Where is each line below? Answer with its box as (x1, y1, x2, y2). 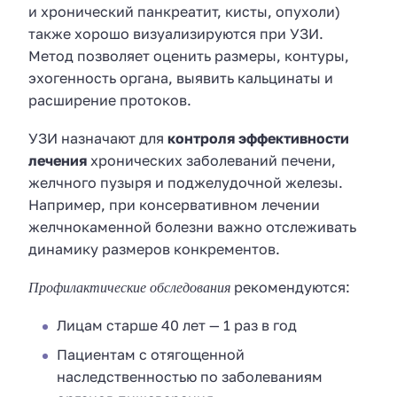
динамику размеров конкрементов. (28, 239, 280, 258)
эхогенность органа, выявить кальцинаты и (28, 69, 333, 88)
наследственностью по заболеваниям (57, 368, 323, 386)
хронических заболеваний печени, (87, 151, 336, 169)
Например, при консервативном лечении (28, 195, 320, 214)
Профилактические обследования (28, 277, 230, 297)
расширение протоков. (28, 91, 191, 110)
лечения (28, 151, 87, 169)
